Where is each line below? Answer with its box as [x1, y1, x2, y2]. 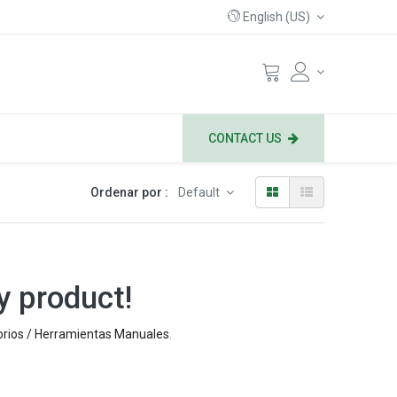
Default [177, 185, 222, 200]
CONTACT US [208, 131, 283, 146]
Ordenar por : [90, 185, 168, 200]
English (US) [242, 10, 310, 24]
